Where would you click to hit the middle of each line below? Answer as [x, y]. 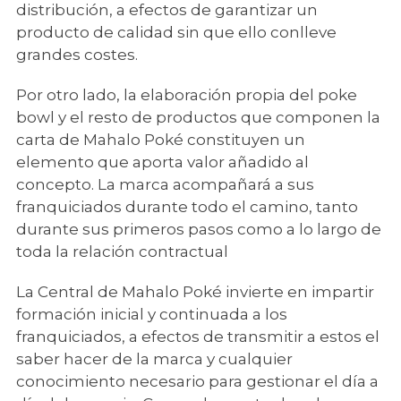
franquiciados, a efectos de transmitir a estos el [198, 337]
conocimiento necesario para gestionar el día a [197, 381]
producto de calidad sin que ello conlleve [176, 32]
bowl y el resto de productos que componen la [198, 117]
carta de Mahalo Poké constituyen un [161, 140]
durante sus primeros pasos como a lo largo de [199, 229]
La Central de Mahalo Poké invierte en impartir [195, 292]
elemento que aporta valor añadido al [162, 162]
